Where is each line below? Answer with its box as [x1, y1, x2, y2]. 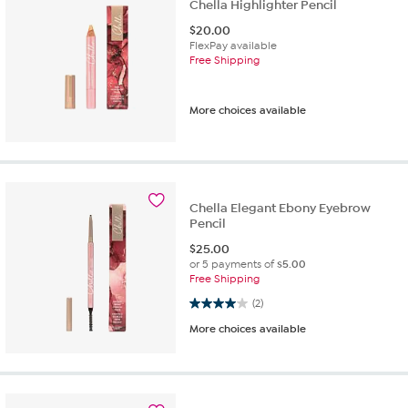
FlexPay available [189, 38, 278, 52]
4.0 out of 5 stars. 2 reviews [189, 294, 234, 311]
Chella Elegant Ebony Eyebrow [189, 199, 372, 216]
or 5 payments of [189, 257, 278, 270]
